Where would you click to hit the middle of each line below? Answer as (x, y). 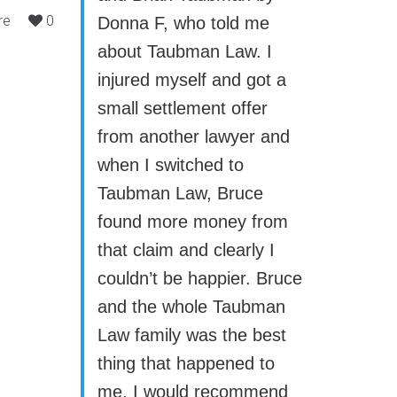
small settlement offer (183, 108)
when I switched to (171, 165)
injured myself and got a (192, 80)
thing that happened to (186, 363)
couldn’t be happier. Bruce (200, 278)
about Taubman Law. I (185, 51)
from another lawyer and (194, 136)
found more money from (193, 222)
